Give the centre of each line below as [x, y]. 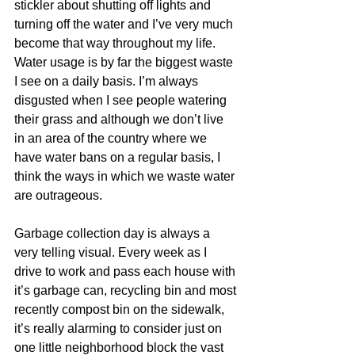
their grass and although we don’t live [120, 119]
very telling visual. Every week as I [112, 252]
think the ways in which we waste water [126, 176]
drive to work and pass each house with [126, 271]
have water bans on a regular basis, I [119, 157]
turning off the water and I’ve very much [125, 24]
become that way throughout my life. [116, 43]
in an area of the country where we [112, 138]
